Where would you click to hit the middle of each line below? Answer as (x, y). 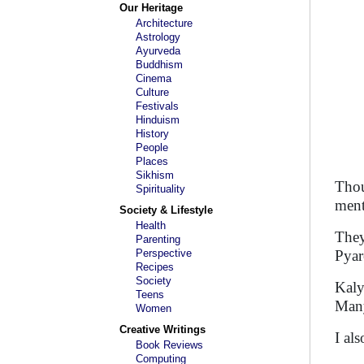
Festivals (157, 106)
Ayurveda (158, 51)
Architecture (164, 23)
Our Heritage (151, 8)
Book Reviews (169, 345)
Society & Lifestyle (166, 210)
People (152, 147)
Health (151, 225)
